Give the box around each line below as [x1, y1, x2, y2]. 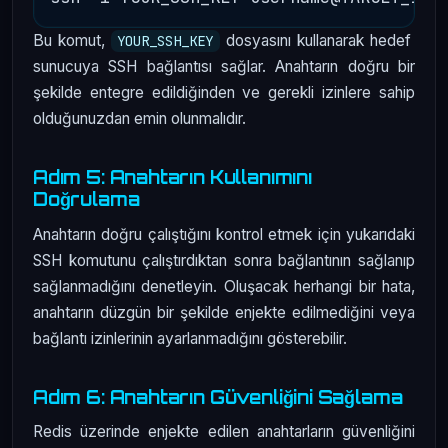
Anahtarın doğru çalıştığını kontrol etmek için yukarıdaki [33, 224, 415, 244]
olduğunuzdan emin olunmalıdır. [33, 108, 246, 128]
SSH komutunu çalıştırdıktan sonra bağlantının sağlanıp [33, 250, 415, 270]
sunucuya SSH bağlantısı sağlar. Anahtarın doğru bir [33, 56, 415, 76]
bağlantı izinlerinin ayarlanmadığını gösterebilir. [33, 328, 347, 348]
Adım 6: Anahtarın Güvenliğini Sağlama [33, 385, 403, 408]
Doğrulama [33, 187, 140, 210]
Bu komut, [33, 30, 112, 50]
